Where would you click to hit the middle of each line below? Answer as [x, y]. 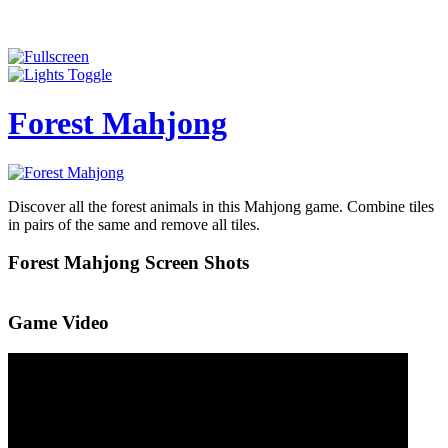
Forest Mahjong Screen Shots [128, 263]
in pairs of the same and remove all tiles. [134, 224]
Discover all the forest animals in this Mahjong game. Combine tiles [221, 206]
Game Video [58, 322]
